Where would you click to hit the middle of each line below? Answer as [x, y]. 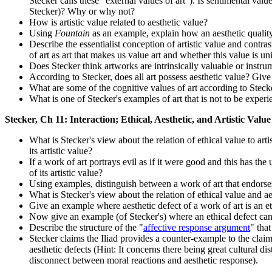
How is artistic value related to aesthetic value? [118, 22]
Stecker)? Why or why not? [82, 11]
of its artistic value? [66, 173]
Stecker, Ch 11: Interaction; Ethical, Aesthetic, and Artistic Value [138, 119]
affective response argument [197, 227]
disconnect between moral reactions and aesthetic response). [144, 260]
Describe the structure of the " [86, 227]
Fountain [72, 33]
